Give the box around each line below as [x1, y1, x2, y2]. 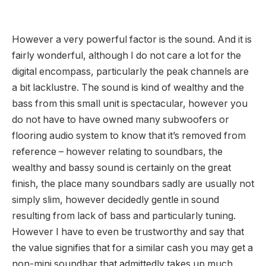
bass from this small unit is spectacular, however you [12, 98, 248, 110]
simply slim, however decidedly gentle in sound [12, 194, 219, 206]
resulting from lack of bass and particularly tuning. [12, 210, 236, 222]
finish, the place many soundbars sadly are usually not [12, 178, 254, 190]
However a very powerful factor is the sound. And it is [12, 34, 252, 46]
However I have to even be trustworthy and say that [12, 226, 244, 238]
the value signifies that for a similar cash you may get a [12, 242, 253, 254]
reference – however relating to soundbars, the [12, 146, 223, 158]
